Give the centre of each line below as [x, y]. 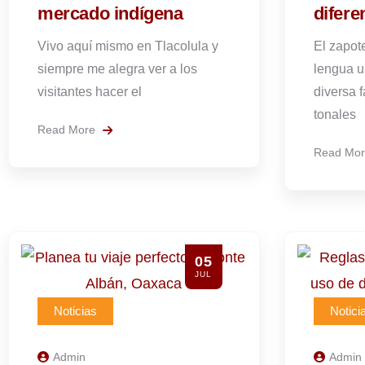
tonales [334, 114]
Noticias [75, 311]
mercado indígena [110, 13]
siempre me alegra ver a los [117, 69]
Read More [68, 130]
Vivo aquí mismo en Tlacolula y [128, 46]
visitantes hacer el [90, 92]
